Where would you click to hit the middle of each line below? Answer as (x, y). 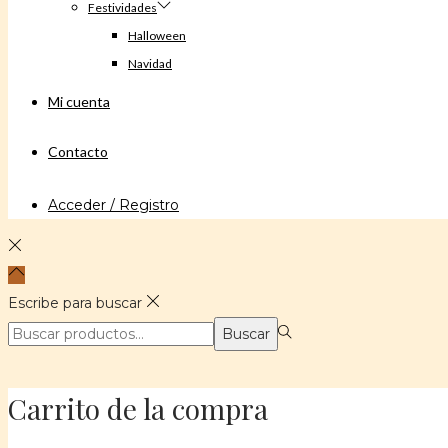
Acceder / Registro (113, 204)
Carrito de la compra (138, 408)
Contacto (78, 151)
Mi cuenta (79, 101)
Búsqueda (42, 329)
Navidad (150, 63)
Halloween (157, 35)
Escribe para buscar (75, 302)
